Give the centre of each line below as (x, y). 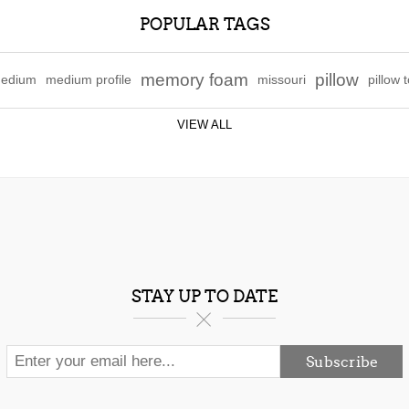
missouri (282, 80)
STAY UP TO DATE (204, 297)
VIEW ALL (204, 125)
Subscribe (341, 362)
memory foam (194, 80)
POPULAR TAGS (204, 25)
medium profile (89, 80)
